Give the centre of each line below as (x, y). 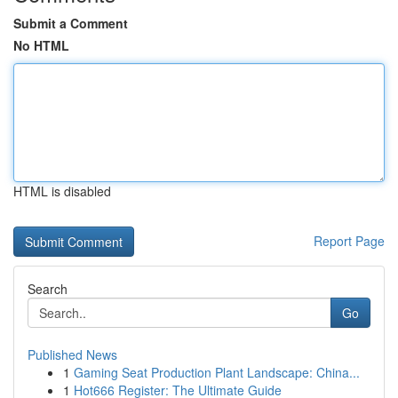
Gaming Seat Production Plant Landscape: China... (217, 372)
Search (48, 289)
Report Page (349, 241)
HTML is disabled (62, 191)
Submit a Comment (71, 23)
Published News (72, 354)
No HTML (41, 45)
